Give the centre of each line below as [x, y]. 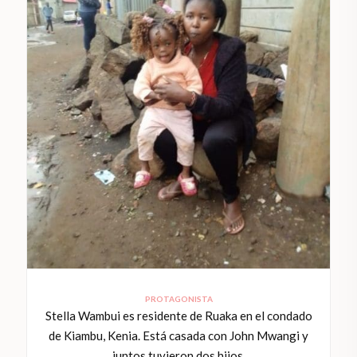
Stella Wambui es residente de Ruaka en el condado [178, 316]
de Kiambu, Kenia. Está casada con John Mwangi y [178, 336]
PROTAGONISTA [178, 299]
